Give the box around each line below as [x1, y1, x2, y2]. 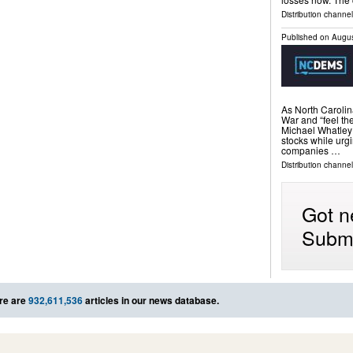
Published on [281, 32, 332, 43]
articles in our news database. [83, 292, 219, 307]
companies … [281, 143, 340, 157]
